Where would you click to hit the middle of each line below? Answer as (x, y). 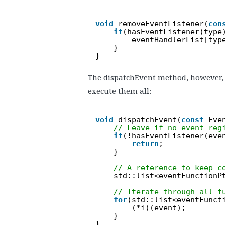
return (145, 143)
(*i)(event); (159, 208)
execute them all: (120, 91)
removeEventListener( (163, 23)
